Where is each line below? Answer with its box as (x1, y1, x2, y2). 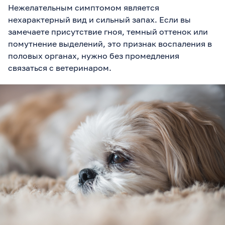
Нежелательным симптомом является (8, 3, 159, 13)
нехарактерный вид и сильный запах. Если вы (8, 15, 191, 25)
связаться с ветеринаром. (8, 63, 111, 73)
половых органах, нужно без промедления (8, 51, 179, 61)
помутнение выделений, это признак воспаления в (8, 39, 212, 49)
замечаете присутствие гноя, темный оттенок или (8, 27, 208, 37)
